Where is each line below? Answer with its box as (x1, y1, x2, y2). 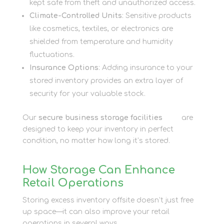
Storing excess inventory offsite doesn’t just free (22, 196, 193, 204)
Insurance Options (29, 63, 98, 71)
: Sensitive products (121, 11, 191, 19)
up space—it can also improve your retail (22, 207, 169, 215)
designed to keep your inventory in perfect (22, 125, 173, 133)
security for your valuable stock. (29, 89, 145, 97)
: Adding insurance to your (98, 63, 193, 71)
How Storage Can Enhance (22, 163, 175, 176)
